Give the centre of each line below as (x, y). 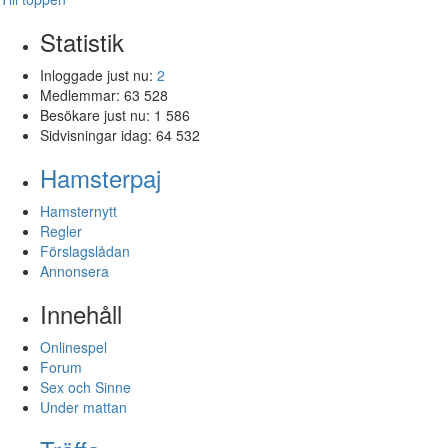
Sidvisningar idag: (98, 134)
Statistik (82, 41)
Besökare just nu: (97, 114)
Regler (61, 230)
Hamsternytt (78, 210)
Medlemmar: (82, 94)
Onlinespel (73, 346)
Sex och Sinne (85, 386)
